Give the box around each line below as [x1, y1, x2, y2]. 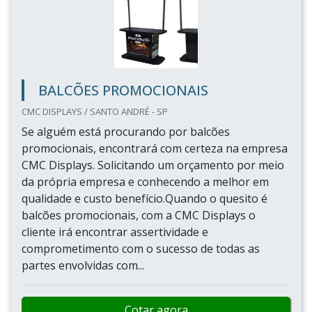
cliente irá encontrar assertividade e [22, 224, 208, 240]
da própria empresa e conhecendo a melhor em [22, 174, 269, 189]
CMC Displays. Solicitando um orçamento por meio [22, 157, 284, 173]
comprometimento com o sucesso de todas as [22, 241, 260, 256]
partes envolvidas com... [22, 258, 144, 273]
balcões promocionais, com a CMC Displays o [22, 208, 256, 223]
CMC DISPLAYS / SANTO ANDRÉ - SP [22, 105, 168, 118]
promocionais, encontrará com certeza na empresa [22, 141, 288, 156]
